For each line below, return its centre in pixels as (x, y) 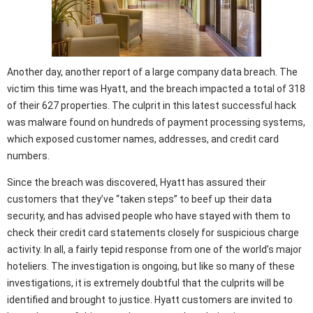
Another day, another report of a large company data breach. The (152, 72)
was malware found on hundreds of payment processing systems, (156, 123)
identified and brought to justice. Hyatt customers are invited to (150, 300)
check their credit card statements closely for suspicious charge (153, 233)
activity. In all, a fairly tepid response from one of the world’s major (154, 250)
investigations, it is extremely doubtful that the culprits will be (146, 283)
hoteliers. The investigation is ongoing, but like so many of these (151, 267)
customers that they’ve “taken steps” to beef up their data (139, 199)
